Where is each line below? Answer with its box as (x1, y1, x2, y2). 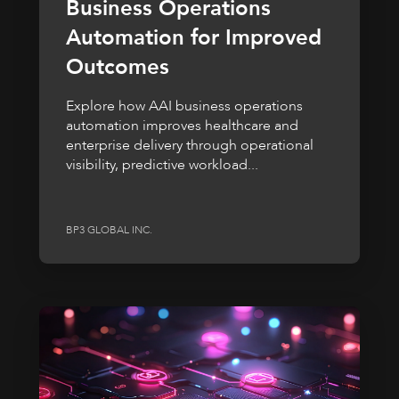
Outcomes (66, 52, 169, 82)
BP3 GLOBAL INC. (66, 223, 152, 238)
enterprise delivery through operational (66, 134, 313, 155)
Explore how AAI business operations (66, 95, 303, 116)
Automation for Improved (66, 22, 322, 53)
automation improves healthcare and (66, 115, 298, 135)
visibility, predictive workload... (66, 154, 258, 175)
